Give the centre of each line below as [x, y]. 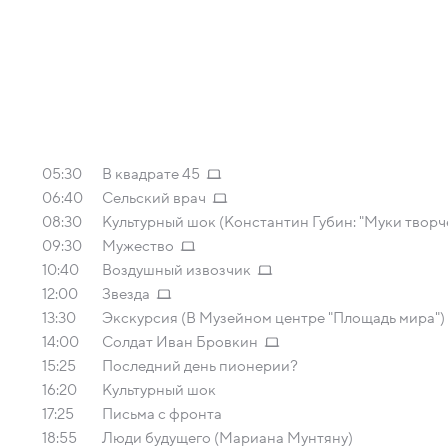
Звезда [126, 294]
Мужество [138, 246]
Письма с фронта [162, 414]
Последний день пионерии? [200, 366]
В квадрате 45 [151, 174]
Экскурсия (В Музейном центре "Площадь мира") [273, 318]
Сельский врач [154, 198]
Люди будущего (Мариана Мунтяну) [227, 438]
